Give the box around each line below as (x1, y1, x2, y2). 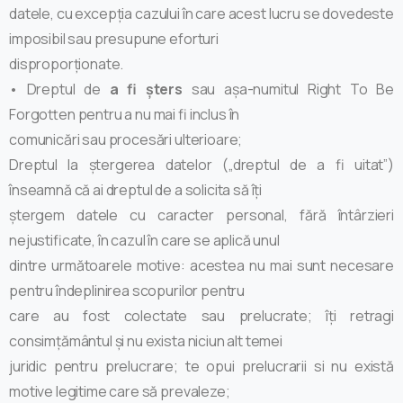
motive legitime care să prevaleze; (9, 381, 230, 401)
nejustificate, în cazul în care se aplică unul (9, 229, 280, 250)
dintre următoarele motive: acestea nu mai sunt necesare (9, 255, 394, 275)
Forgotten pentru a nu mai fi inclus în (9, 103, 240, 124)
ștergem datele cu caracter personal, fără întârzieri (9, 204, 394, 225)
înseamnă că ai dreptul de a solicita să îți (9, 179, 263, 200)
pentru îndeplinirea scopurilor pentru (9, 280, 246, 300)
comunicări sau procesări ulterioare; (9, 129, 243, 149)
